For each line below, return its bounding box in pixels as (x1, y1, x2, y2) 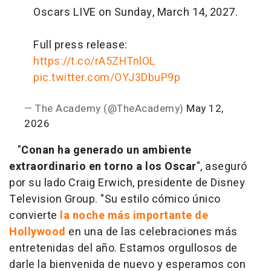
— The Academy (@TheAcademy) (24, 100, 186, 116)
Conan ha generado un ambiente (21, 142, 192, 158)
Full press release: (33, 36, 128, 53)
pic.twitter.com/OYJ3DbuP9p (33, 69, 180, 86)
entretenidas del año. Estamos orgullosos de (9, 240, 238, 256)
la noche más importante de (60, 207, 208, 224)
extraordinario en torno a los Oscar (9, 158, 197, 175)
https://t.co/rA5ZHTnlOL (33, 53, 156, 70)
